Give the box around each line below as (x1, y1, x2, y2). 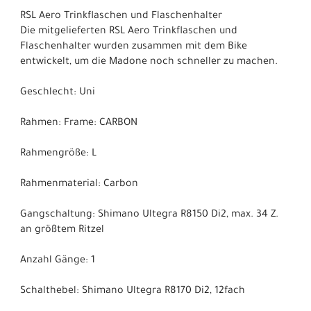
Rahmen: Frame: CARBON (20, 118, 137, 130)
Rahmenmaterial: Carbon (20, 179, 138, 191)
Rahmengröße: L (20, 149, 96, 160)
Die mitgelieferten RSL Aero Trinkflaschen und (20, 26, 237, 38)
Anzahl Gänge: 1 (20, 255, 95, 267)
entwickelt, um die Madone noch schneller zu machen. (20, 57, 278, 69)
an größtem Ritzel (20, 225, 104, 237)
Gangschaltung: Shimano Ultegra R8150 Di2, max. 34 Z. (20, 210, 278, 221)
